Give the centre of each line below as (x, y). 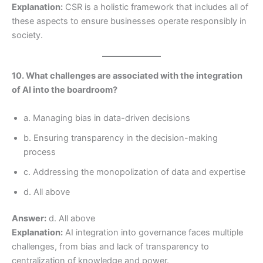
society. (27, 35)
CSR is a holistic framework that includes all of (156, 7)
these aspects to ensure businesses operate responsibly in (129, 21)
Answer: (29, 219)
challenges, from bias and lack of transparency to (110, 247)
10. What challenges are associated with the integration (127, 76)
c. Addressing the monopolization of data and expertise (134, 172)
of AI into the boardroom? (65, 90)
